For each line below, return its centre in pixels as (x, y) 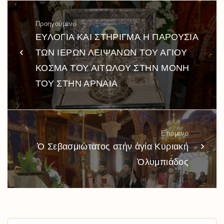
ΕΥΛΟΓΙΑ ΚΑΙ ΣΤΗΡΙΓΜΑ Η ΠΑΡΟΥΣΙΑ (117, 37)
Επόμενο (175, 133)
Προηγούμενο (56, 23)
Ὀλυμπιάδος (163, 162)
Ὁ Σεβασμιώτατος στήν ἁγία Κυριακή (113, 146)
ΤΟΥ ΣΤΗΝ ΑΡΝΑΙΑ (77, 83)
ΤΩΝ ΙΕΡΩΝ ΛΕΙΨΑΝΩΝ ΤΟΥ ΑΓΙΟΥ (111, 52)
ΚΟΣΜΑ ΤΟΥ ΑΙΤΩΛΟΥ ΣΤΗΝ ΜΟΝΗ (112, 68)
